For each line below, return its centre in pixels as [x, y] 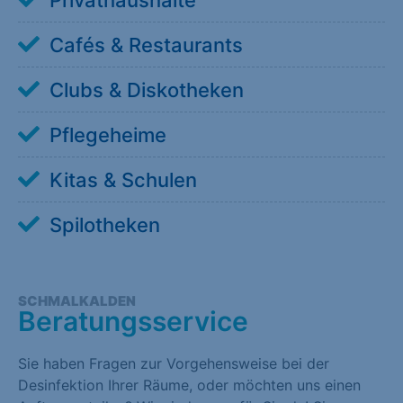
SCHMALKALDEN [77, 300]
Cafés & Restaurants [146, 45]
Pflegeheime [108, 134]
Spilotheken [105, 224]
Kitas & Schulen [123, 179]
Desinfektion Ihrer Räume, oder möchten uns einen [189, 385]
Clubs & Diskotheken [147, 90]
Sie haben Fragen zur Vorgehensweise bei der [174, 363]
